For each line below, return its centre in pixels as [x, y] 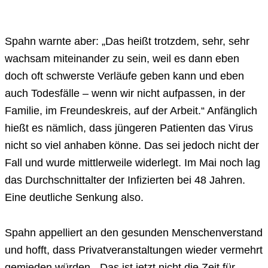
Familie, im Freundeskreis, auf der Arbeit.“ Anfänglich [131, 111]
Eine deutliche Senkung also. [74, 198]
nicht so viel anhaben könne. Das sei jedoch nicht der [132, 146]
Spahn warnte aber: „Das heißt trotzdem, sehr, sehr [127, 42]
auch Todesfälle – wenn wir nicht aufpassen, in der [125, 94]
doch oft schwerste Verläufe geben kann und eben [124, 76]
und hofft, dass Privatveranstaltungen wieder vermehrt [134, 250]
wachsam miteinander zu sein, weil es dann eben [122, 59]
